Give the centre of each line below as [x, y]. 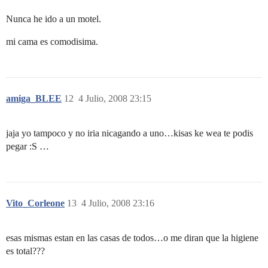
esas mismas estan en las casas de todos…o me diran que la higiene [132, 237]
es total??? [25, 251]
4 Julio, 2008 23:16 [118, 203]
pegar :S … [28, 146]
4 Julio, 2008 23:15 [115, 98]
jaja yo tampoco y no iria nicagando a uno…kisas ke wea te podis [130, 133]
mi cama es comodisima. [52, 41]
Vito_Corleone [35, 203]
